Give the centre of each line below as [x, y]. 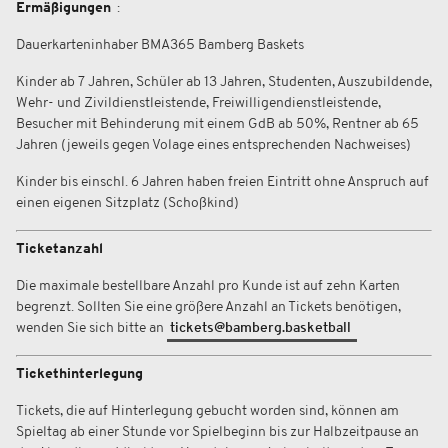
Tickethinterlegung [79, 374]
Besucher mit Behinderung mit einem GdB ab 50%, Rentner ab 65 [217, 124]
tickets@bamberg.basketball [262, 328]
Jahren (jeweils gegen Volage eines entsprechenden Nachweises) [215, 145]
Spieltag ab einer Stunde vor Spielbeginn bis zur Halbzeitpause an [217, 432]
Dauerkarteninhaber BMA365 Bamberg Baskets [160, 45]
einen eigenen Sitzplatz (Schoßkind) [127, 203]
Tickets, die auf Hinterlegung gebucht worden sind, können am [207, 411]
